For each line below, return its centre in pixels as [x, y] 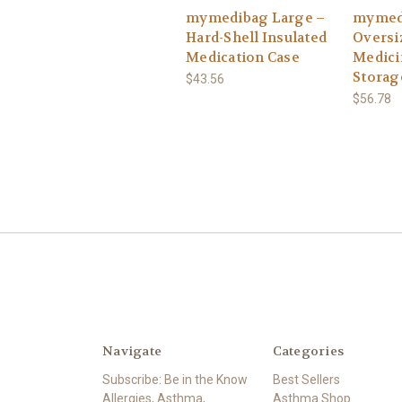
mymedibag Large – [256, 17]
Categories [308, 351]
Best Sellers [306, 380]
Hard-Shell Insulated [256, 37]
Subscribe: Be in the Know [175, 380]
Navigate [132, 351]
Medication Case [243, 57]
